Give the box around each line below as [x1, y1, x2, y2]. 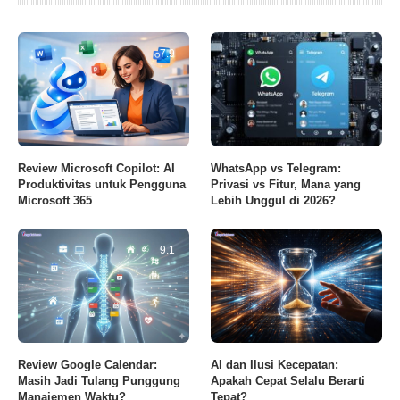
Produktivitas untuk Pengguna [18, 177, 186, 191]
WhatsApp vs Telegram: [211, 161, 342, 175]
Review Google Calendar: [18, 357, 157, 371]
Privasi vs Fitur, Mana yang [211, 177, 362, 191]
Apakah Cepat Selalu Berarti [211, 373, 366, 387]
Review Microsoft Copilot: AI [18, 161, 175, 175]
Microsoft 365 [18, 193, 92, 207]
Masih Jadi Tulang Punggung [18, 373, 180, 387]
